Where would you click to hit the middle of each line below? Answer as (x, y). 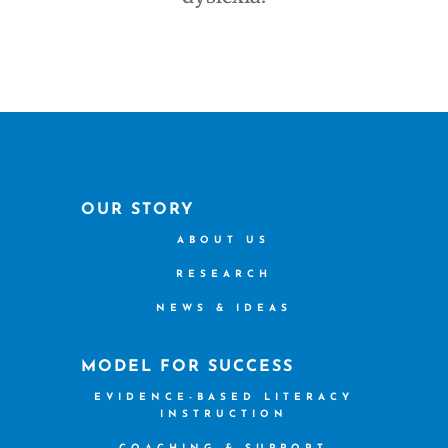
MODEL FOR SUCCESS (188, 367)
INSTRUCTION (223, 415)
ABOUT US (224, 241)
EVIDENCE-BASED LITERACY (223, 398)
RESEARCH (223, 275)
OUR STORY (138, 210)
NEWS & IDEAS (223, 309)
